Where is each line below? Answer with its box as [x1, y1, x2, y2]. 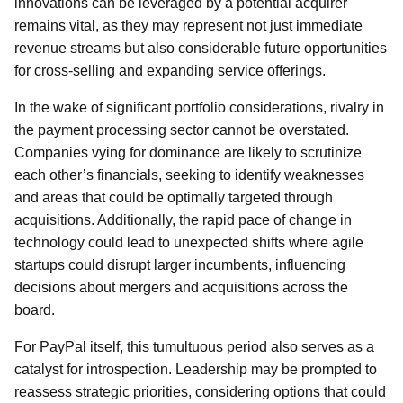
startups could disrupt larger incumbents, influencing [14, 257, 345, 273]
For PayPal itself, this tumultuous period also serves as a [14, 339, 374, 354]
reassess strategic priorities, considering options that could [14, 384, 386, 399]
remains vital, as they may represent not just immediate [14, 18, 363, 33]
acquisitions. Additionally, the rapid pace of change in [14, 212, 352, 228]
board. [14, 302, 55, 318]
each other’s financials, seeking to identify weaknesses [14, 167, 364, 183]
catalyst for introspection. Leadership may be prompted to [14, 362, 377, 377]
